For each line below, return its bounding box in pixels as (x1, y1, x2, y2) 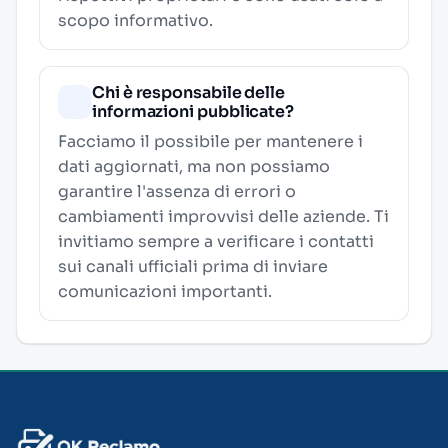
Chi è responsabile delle (92, 82, 286, 103)
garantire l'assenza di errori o (58, 181, 296, 202)
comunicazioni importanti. (58, 281, 272, 302)
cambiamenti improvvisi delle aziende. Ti (58, 206, 389, 227)
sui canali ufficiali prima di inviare (58, 256, 328, 277)
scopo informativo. (58, 10, 213, 31)
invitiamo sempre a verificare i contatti (58, 231, 374, 252)
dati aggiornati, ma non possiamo (58, 156, 330, 177)
